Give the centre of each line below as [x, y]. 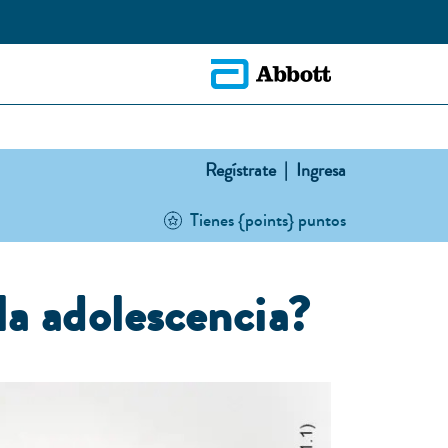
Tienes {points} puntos [268, 220]
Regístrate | [246, 170]
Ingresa [319, 170]
